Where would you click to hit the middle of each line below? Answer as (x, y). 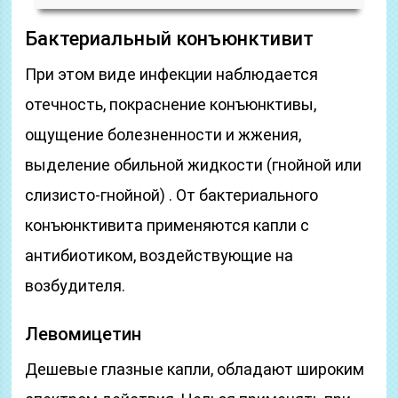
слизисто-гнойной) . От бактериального (172, 195)
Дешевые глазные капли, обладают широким (195, 369)
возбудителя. (76, 286)
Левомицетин (84, 334)
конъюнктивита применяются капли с (167, 225)
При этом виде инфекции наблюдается (172, 74)
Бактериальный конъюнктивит (170, 39)
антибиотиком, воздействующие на (159, 255)
